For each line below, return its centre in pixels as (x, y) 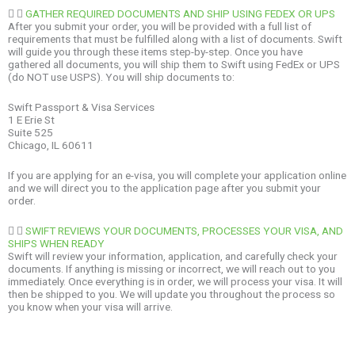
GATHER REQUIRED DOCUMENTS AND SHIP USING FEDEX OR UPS (180, 13)
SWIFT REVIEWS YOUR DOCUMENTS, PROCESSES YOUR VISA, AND (184, 230)
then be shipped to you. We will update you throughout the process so (172, 294)
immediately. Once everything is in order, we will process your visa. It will (175, 281)
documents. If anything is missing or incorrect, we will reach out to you (172, 268)
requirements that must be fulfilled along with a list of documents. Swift (175, 38)
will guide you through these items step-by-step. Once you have (155, 51)
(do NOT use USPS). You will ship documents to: (121, 76)
